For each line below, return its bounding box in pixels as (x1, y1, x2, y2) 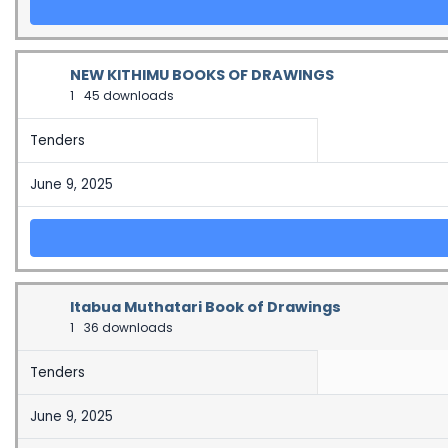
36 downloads (81, 319, 173, 336)
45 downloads (81, 87, 174, 104)
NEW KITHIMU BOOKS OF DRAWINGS (70, 65, 334, 85)
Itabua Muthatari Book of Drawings (70, 297, 341, 317)
